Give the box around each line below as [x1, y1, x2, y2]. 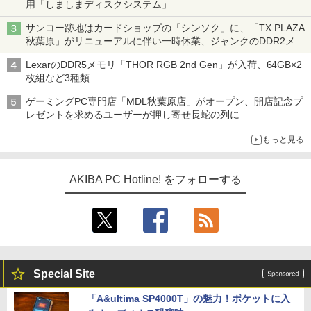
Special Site [33, 268, 95, 280]
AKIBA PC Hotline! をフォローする [69, 174, 242, 185]
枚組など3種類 [26, 72, 90, 83]
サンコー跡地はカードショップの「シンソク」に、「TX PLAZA [26, 22, 305, 33]
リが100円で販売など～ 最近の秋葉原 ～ [26, 49, 203, 60]
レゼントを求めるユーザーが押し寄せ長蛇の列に [26, 109, 239, 120]
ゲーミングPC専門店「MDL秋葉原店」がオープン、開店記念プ [26, 96, 303, 107]
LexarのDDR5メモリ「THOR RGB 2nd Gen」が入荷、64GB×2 [26, 59, 303, 70]
